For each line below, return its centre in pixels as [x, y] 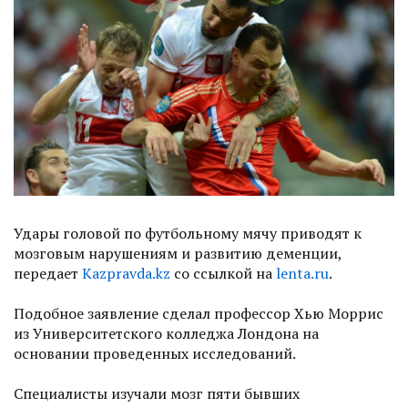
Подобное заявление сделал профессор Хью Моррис [199, 314]
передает [48, 274]
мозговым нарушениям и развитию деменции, [178, 254]
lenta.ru [302, 274]
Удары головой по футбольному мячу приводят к [188, 234]
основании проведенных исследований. [155, 354]
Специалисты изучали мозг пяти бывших [157, 394]
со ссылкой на [223, 274]
